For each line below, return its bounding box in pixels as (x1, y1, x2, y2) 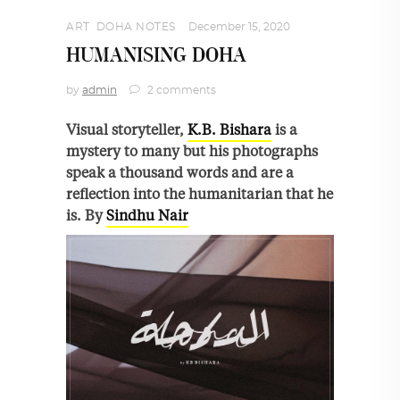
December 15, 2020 (187, 21, 290, 32)
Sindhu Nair (106, 205, 188, 224)
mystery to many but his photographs (66, 141, 318, 160)
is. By (66, 205, 106, 224)
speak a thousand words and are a (66, 162, 294, 181)
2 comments (145, 84, 216, 96)
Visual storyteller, (66, 120, 187, 138)
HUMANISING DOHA (66, 45, 246, 66)
